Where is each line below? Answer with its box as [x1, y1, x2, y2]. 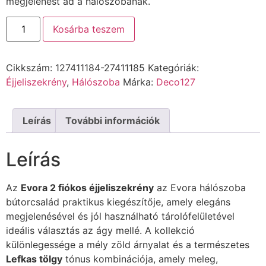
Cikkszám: [6, 62, 55, 74]
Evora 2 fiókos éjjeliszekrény [21, 182, 154, 194]
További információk [65, 115, 160, 127]
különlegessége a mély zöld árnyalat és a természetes [6, 239, 249, 251]
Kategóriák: [148, 62, 199, 74]
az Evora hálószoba [154, 182, 246, 194]
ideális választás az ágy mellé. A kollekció [6, 224, 195, 237]
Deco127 [156, 76, 195, 88]
